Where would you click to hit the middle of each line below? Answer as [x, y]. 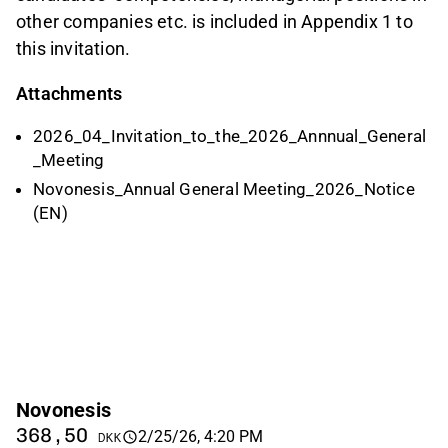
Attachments [69, 94]
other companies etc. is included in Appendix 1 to [214, 22]
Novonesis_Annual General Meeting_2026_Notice [224, 188]
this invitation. [73, 49]
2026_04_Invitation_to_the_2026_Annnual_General [230, 136]
